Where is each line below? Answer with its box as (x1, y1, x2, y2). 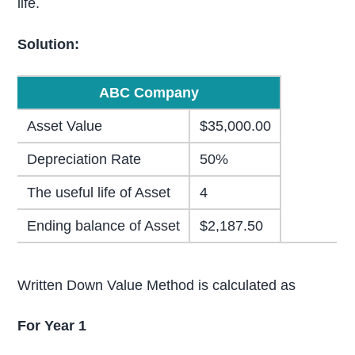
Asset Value (26, 117, 102, 134)
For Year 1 (17, 318, 87, 334)
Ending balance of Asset (26, 217, 180, 234)
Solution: (17, 36, 80, 52)
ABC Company (98, 84, 199, 101)
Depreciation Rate (26, 151, 141, 167)
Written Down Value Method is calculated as (17, 277, 296, 293)
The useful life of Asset (26, 184, 170, 200)
